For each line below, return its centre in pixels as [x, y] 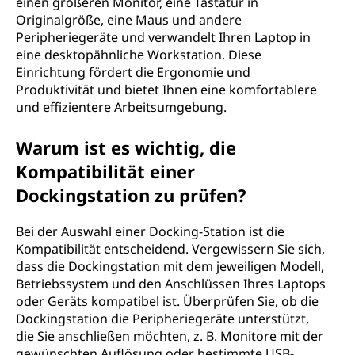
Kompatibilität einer [105, 171]
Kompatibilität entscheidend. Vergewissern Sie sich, [170, 249]
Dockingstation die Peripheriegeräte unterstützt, [162, 319]
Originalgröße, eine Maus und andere [129, 20]
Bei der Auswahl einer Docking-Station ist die [150, 231]
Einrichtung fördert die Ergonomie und [133, 72]
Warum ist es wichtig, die [126, 147]
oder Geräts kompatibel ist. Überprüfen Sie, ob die [167, 301]
